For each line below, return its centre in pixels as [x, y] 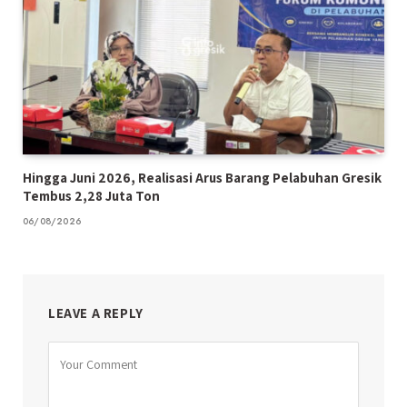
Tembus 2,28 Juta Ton [91, 196]
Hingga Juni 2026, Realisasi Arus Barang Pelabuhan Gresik [202, 178]
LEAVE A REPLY [96, 313]
